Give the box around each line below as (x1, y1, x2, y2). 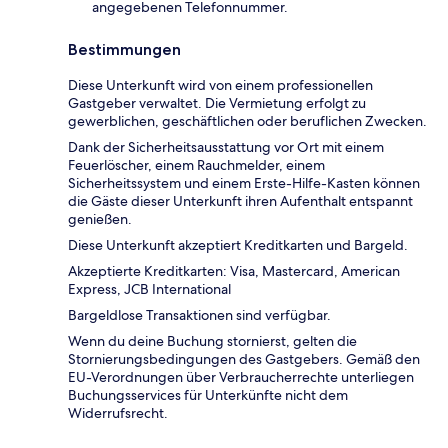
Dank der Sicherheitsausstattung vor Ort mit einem (68, 137, 384, 156)
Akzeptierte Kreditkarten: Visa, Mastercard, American (68, 261, 400, 280)
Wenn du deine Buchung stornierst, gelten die (68, 331, 357, 350)
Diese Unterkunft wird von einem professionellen (68, 75, 373, 94)
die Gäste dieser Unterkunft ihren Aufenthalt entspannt (68, 191, 413, 210)
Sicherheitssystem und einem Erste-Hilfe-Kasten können (68, 173, 420, 192)
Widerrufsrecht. (68, 403, 168, 422)
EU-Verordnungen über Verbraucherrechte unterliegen (68, 367, 414, 386)
